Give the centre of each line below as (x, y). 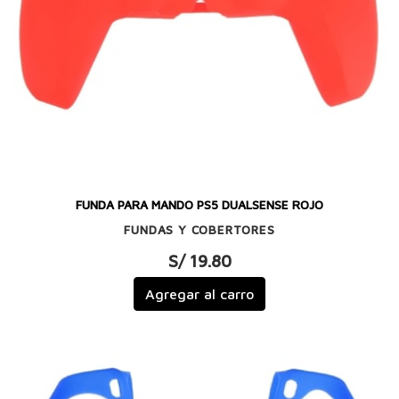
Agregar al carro (199, 294)
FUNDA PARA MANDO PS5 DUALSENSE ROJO (199, 205)
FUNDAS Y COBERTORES (199, 229)
